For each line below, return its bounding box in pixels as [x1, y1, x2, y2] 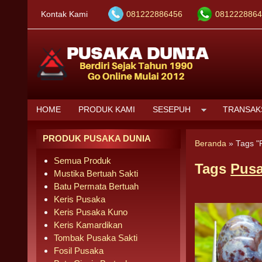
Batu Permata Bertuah [54, 181, 139, 191]
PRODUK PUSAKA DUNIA [43, 133, 151, 143]
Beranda [195, 139, 227, 148]
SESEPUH [153, 105, 191, 114]
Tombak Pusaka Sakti [54, 233, 137, 243]
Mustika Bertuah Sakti [54, 168, 138, 178]
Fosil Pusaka [54, 246, 104, 256]
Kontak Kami [41, 10, 88, 19]
